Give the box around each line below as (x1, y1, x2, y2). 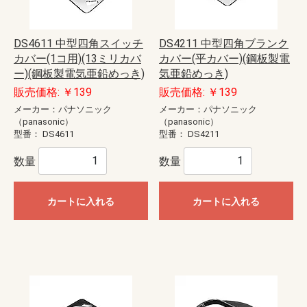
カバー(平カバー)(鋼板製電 (159, 51, 290, 65)
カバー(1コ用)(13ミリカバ (14, 51, 141, 65)
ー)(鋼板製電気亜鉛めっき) (14, 66, 145, 80)
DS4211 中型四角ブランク (159, 36, 288, 50)
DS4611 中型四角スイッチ (14, 36, 143, 50)
